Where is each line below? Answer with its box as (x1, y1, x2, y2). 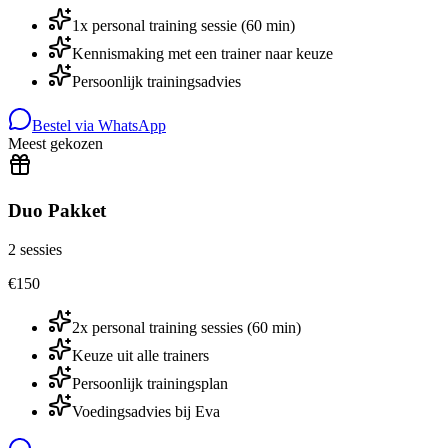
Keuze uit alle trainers (72, 346, 209, 364)
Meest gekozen (8, 135, 103, 153)
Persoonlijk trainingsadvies (72, 73, 241, 91)
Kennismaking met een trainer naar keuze (72, 45, 333, 63)
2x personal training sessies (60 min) (72, 318, 301, 336)
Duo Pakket (8, 199, 106, 221)
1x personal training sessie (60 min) (72, 17, 295, 35)
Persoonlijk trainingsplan (72, 374, 228, 392)
